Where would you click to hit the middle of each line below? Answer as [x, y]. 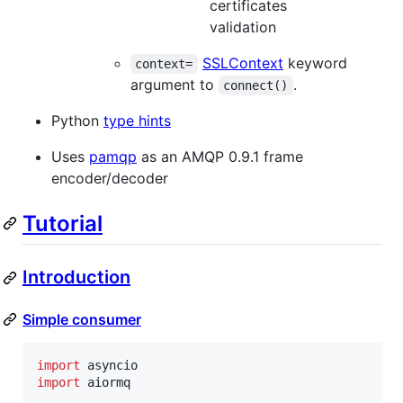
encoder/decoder [110, 178]
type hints [137, 120]
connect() [256, 85]
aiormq [109, 383]
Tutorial [63, 223]
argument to [175, 84]
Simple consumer [82, 320]
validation [243, 27]
